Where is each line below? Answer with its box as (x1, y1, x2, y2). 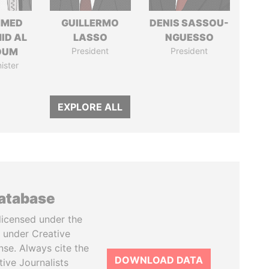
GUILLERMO (61, 17, 119, 29)
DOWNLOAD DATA (115, 254, 203, 266)
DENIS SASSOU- (150, 17, 229, 29)
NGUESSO (165, 31, 214, 43)
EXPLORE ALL (58, 101, 123, 113)
